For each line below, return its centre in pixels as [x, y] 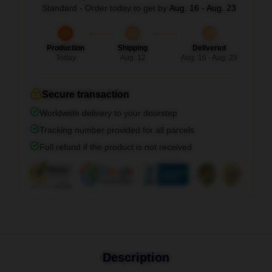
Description [136, 257]
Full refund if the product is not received [116, 147]
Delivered [209, 48]
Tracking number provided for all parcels [117, 130]
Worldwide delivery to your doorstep [108, 113]
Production [66, 48]
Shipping [133, 48]
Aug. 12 [133, 57]
